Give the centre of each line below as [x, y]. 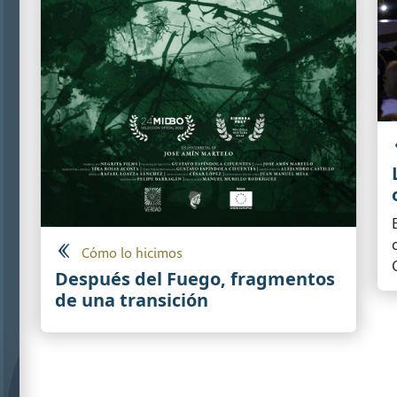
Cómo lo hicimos [132, 253]
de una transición [132, 300]
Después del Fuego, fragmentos [195, 278]
